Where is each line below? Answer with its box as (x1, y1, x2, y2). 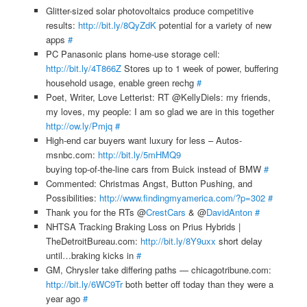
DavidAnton (206, 205, 252, 219)
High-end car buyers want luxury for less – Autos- (45, 133, 242, 147)
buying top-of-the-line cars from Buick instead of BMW (45, 162, 264, 175)
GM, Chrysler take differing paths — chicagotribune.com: (45, 262, 271, 276)
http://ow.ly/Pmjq (45, 119, 112, 132)
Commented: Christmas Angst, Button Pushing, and (45, 176, 252, 190)
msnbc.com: (45, 147, 98, 161)
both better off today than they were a (122, 277, 273, 291)
